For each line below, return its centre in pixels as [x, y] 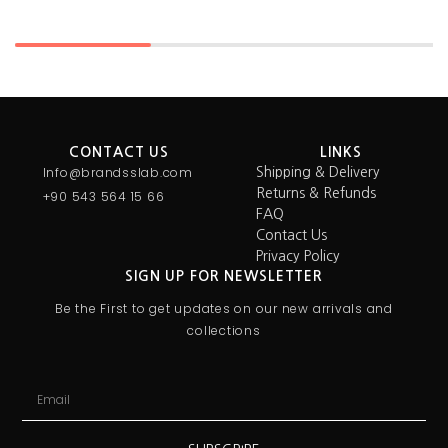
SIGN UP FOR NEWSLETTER [224, 276]
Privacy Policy [298, 256]
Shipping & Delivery [318, 172]
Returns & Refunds [316, 193]
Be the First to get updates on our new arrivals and [224, 309]
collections [224, 331]
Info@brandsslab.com [117, 173]
